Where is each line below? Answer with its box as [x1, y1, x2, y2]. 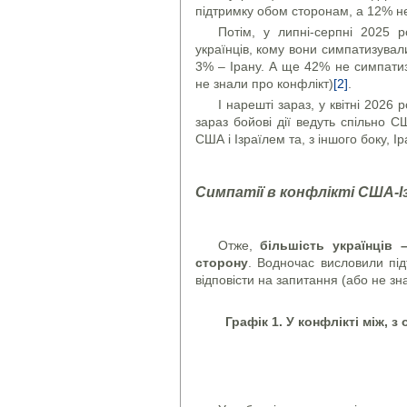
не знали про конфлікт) [194, 76, 333, 91]
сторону [194, 254, 248, 270]
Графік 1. [224, 313, 286, 329]
